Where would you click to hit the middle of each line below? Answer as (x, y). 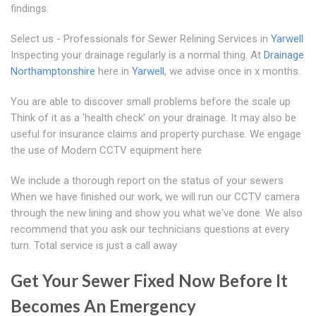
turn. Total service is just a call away (94, 246)
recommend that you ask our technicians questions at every (150, 230)
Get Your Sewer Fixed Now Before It (149, 281)
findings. (30, 9)
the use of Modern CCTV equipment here (106, 151)
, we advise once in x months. (232, 72)
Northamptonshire (53, 72)
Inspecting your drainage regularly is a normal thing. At (137, 55)
